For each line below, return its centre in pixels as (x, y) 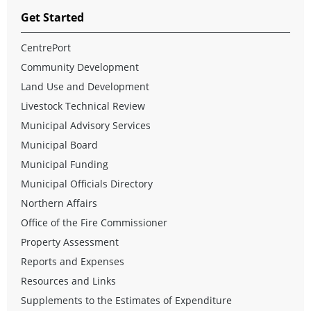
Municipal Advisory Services (86, 125)
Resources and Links (68, 280)
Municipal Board (59, 144)
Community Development (80, 67)
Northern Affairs (59, 203)
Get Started (52, 17)
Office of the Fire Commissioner (94, 222)
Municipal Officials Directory (87, 183)
